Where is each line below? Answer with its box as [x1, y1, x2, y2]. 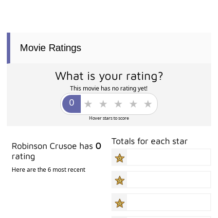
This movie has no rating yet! [70, 84, 148, 92]
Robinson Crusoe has [12, 140, 96, 151]
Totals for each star [111, 135, 188, 146]
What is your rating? [54, 68, 163, 82]
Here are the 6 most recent [12, 165, 86, 174]
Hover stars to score [89, 114, 129, 121]
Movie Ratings [20, 42, 82, 53]
